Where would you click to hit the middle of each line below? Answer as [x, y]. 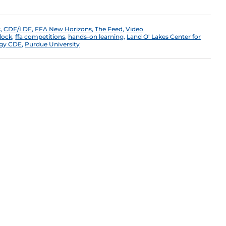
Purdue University [52, 44]
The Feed [109, 29]
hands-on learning [96, 37]
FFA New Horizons [64, 29]
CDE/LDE [18, 29]
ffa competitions [40, 37]
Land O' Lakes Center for [164, 37]
